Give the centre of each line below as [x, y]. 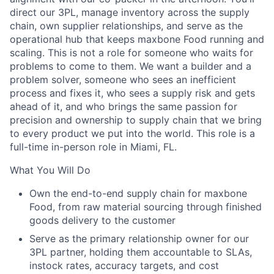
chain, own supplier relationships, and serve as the [126, 26]
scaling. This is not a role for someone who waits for [131, 53]
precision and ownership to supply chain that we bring [136, 120]
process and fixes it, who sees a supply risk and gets [132, 93]
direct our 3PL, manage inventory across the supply [130, 12]
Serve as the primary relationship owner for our [139, 239]
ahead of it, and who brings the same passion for [124, 106]
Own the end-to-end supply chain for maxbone [138, 193]
